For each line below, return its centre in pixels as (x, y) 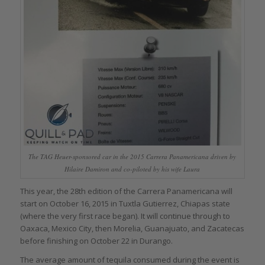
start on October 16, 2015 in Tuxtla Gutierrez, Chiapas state (125, 204)
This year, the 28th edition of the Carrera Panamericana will (126, 191)
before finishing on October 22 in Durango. (96, 241)
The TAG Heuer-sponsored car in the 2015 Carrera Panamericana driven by (132, 157)
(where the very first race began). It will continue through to (125, 216)
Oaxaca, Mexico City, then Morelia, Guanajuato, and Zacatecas (132, 229)
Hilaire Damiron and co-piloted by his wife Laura (132, 169)
